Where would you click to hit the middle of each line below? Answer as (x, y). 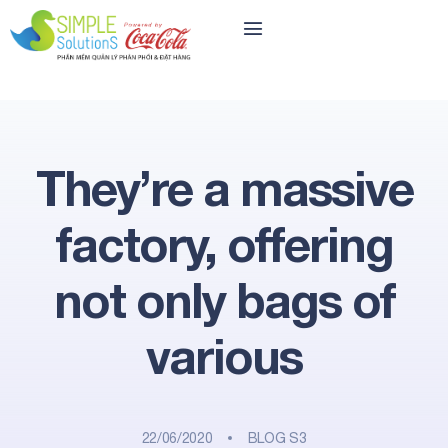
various (224, 355)
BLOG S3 (277, 438)
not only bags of (224, 299)
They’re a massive (224, 187)
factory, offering (224, 243)
